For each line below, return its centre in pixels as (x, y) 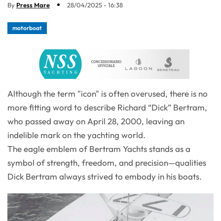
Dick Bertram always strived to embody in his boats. (105, 176)
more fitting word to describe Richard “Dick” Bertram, (107, 107)
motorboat (27, 28)
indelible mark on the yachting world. (76, 135)
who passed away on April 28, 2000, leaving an (96, 121)
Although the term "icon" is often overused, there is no (108, 93)
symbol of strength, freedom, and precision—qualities (107, 162)
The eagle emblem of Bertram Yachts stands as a (99, 148)
